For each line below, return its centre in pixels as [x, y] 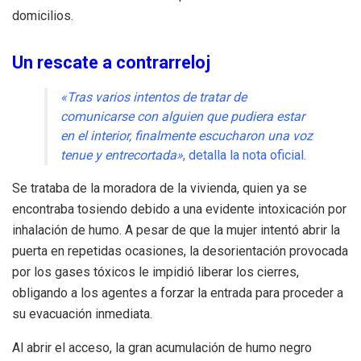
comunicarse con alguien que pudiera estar [183, 117]
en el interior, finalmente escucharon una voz [187, 136]
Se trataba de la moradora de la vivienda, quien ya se [160, 189]
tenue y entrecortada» [122, 156]
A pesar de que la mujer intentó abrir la [232, 230]
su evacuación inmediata [81, 314]
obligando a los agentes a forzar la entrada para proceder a [178, 293]
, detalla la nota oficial [243, 156]
